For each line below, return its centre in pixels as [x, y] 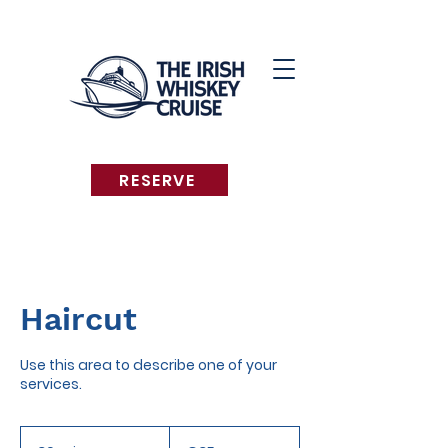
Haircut [78, 319]
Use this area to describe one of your [148, 365]
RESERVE [157, 180]
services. [51, 384]
